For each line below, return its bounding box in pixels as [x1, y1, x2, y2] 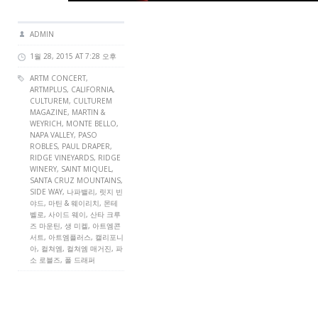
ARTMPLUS [30, 84, 67, 94]
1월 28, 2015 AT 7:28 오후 [30, 51, 116, 61]
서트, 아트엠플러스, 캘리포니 [30, 232, 124, 242]
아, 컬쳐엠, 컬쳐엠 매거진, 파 [30, 243, 123, 253]
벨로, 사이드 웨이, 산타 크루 [30, 209, 121, 219]
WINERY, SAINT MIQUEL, [30, 164, 114, 174]
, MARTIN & [67, 107, 105, 117]
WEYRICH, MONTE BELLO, [30, 119, 119, 128]
